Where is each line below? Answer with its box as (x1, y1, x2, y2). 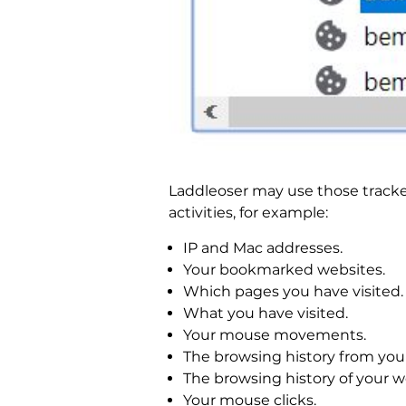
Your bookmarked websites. (183, 260, 385, 278)
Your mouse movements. (183, 325, 366, 343)
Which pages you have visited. (183, 282, 403, 300)
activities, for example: (169, 203, 328, 221)
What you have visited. (183, 304, 348, 322)
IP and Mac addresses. (183, 238, 343, 256)
